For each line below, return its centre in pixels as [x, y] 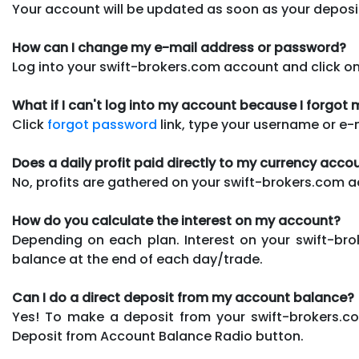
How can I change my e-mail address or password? [179, 48]
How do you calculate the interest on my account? [176, 221]
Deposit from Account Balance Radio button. [158, 336]
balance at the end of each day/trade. [137, 259]
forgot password [102, 125]
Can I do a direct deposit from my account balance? [183, 298]
